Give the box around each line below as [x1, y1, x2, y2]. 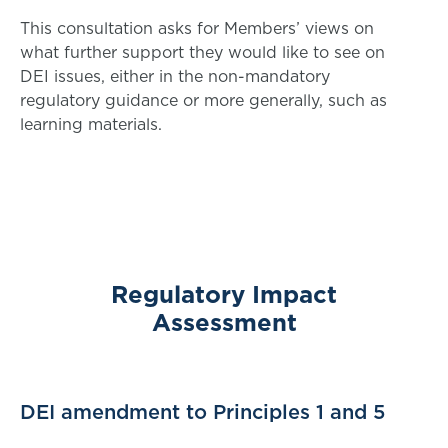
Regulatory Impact [111, 277, 337, 311]
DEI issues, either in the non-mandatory [20, 65, 330, 87]
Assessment [151, 305, 297, 339]
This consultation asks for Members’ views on [20, 17, 374, 39]
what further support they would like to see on [20, 41, 385, 63]
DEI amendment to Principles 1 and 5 [20, 398, 385, 426]
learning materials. [20, 113, 162, 135]
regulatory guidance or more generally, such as [20, 89, 387, 111]
